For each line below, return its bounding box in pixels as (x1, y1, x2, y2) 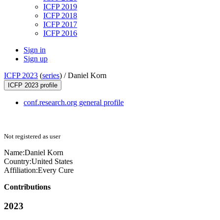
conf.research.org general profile (24, 98, 124, 107)
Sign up (24, 55, 48, 63)
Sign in (24, 46, 46, 55)
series (42, 71, 59, 80)
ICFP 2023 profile (8, 82, 57, 89)
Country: (4, 157, 31, 166)
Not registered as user (4, 133, 60, 140)
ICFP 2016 (43, 29, 77, 38)
